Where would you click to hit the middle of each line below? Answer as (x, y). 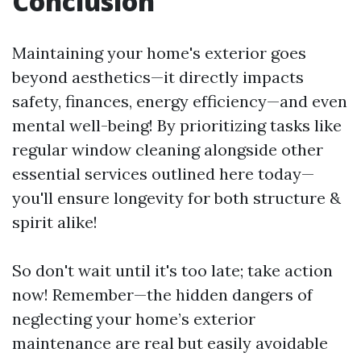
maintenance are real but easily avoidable (170, 343)
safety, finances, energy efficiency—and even (180, 101)
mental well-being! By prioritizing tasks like (177, 125)
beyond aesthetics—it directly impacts (158, 77)
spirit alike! (55, 222)
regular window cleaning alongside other (168, 149)
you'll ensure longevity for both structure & (176, 198)
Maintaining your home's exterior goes (159, 53)
